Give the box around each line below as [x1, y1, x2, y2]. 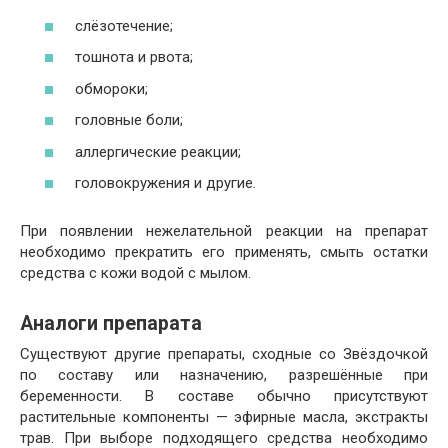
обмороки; [75, 79, 148, 98]
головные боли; [75, 111, 183, 130]
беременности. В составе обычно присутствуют [20, 387, 428, 406]
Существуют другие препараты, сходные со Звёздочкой [20, 345, 428, 364]
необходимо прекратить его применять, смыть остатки [20, 243, 428, 262]
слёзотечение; [75, 16, 173, 35]
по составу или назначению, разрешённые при [20, 366, 428, 385]
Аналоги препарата [20, 312, 202, 336]
